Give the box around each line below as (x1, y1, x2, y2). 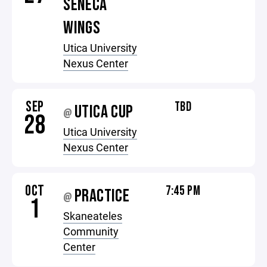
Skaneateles (63, 209, 123, 223)
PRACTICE (74, 185, 130, 207)
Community (63, 224, 119, 238)
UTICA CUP (74, 101, 133, 123)
